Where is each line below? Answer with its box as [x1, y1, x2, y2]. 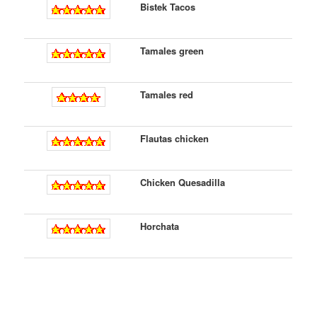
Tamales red [140, 88, 194, 102]
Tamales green [140, 44, 204, 58]
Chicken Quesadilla [140, 175, 226, 190]
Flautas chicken [140, 132, 209, 146]
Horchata [140, 219, 180, 234]
